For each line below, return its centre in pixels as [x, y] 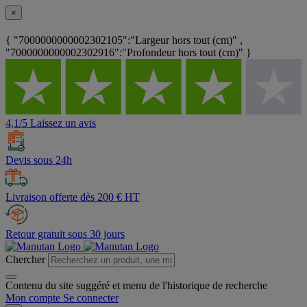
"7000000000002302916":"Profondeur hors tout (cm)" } [128, 53]
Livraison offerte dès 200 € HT [73, 197]
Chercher [25, 260]
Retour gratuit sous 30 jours [65, 234]
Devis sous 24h [39, 160]
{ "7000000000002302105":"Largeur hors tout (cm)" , [124, 40]
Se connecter [91, 298]
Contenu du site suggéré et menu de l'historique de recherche [136, 286]
